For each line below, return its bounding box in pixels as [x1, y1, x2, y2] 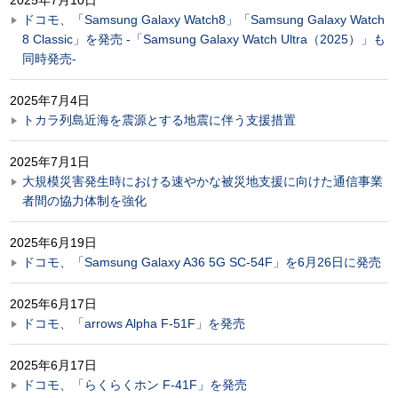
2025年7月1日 [10, 154, 90, 169]
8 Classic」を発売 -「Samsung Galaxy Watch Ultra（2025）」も [22, 31, 386, 46]
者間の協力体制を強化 [22, 193, 147, 208]
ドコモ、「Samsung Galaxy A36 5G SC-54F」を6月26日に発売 [22, 254, 381, 269]
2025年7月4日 [10, 92, 90, 107]
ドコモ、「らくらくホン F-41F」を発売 [22, 377, 247, 392]
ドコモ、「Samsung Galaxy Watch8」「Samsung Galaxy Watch [22, 12, 385, 27]
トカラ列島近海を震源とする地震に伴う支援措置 [22, 112, 296, 127]
